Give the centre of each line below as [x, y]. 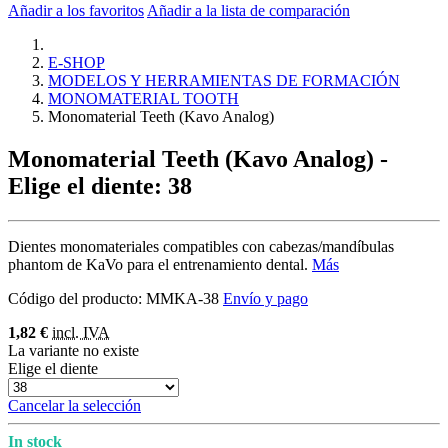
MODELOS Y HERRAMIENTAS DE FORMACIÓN [224, 80]
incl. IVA [81, 332]
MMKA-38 [180, 298]
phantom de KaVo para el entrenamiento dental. [160, 264]
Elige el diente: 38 [100, 185]
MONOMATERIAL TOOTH [143, 98]
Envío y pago [265, 298]
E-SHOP [76, 62]
